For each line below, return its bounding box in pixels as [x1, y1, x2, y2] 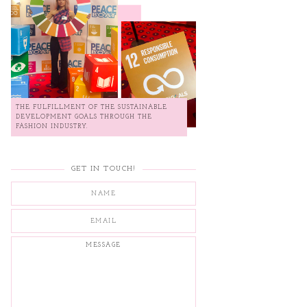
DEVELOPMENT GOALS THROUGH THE [16, 114, 152, 121]
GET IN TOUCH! [71, 165, 136, 173]
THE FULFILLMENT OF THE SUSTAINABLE [16, 104, 167, 111]
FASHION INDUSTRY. [16, 123, 88, 130]
